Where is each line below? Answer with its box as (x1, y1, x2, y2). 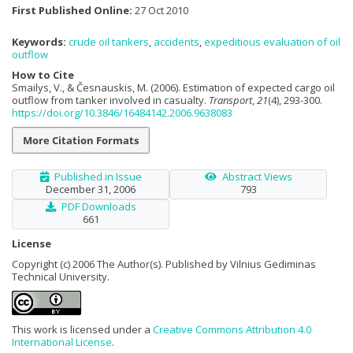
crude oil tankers (69, 34, 149, 49)
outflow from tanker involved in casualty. (12, 92, 209, 107)
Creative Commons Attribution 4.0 (153, 322, 311, 337)
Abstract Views (221, 169, 292, 184)
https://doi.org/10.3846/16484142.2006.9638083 (12, 105, 232, 120)
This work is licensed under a (12, 322, 153, 337)
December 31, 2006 (46, 182, 136, 197)
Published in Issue (54, 169, 142, 184)
